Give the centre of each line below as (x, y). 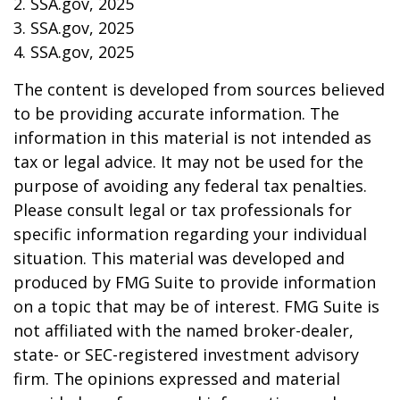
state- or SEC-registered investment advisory (186, 354)
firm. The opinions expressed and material (177, 379)
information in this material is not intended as (192, 137)
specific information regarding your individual (190, 234)
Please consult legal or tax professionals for (183, 210)
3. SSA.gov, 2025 (74, 28)
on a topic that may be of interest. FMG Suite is (196, 306)
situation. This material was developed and (179, 258)
